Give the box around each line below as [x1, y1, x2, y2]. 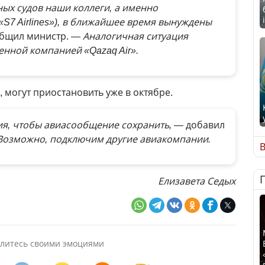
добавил [186, 118, 225, 131]
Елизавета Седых [157, 174, 235, 188]
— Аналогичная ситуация [71, 30, 188, 43]
